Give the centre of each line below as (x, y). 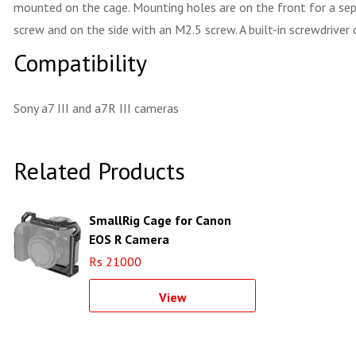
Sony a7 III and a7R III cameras (96, 108)
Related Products (99, 170)
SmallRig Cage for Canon (160, 220)
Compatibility (80, 62)
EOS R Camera (129, 239)
